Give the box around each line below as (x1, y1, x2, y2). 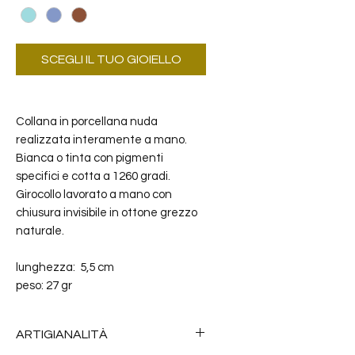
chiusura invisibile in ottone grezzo (16, 207, 197, 219)
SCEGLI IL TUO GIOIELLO (40, 53, 181, 67)
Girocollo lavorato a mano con (16, 189, 172, 201)
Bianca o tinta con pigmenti (16, 152, 163, 165)
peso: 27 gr (16, 280, 72, 292)
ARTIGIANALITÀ (16, 328, 108, 342)
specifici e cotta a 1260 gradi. (16, 170, 170, 183)
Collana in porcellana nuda (16, 116, 158, 128)
